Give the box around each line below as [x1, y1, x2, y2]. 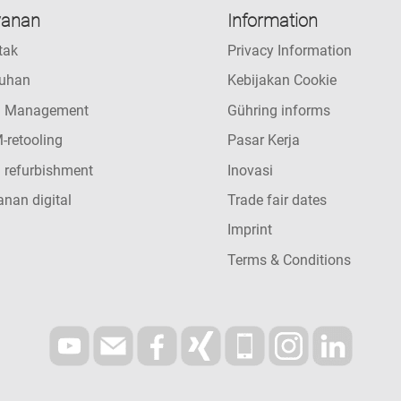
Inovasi [226, 161, 273, 179]
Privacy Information [226, 42, 352, 59]
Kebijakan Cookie [226, 72, 337, 90]
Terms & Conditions [226, 251, 351, 269]
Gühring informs [226, 101, 330, 119]
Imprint [226, 221, 272, 239]
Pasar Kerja [226, 132, 300, 149]
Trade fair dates [226, 191, 327, 209]
